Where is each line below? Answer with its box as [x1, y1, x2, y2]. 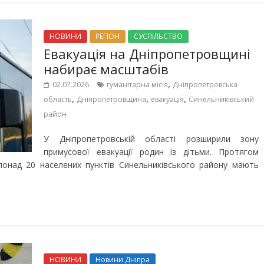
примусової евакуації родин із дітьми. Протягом [44, 146, 259, 157]
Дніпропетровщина [77, 94, 146, 104]
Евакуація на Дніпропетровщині [44, 45, 250, 62]
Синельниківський [189, 94, 254, 104]
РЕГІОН [95, 31, 120, 41]
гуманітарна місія [107, 80, 168, 90]
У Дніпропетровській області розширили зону [44, 133, 259, 144]
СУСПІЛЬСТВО [134, 31, 183, 41]
